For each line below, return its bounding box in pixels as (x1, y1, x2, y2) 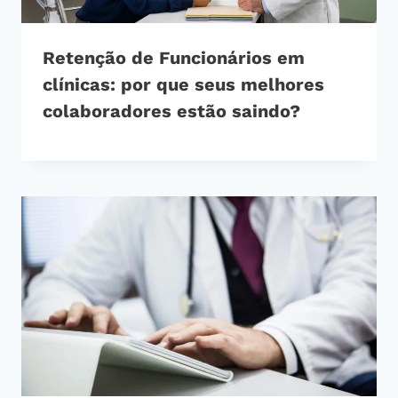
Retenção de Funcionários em (43, 47, 305, 69)
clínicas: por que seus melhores (43, 74, 324, 96)
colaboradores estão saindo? (43, 100, 300, 123)
